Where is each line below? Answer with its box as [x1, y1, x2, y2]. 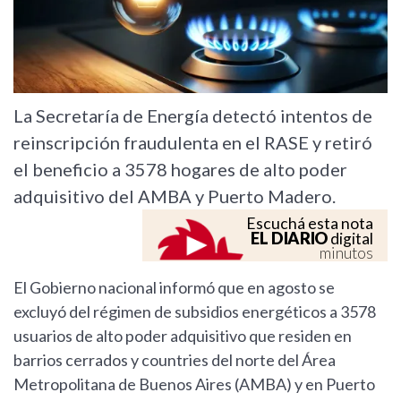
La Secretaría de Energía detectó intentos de [13, 105, 372, 127]
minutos [320, 243, 373, 263]
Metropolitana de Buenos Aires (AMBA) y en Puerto [13, 374, 375, 395]
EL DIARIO [251, 228, 328, 249]
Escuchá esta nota [246, 214, 373, 234]
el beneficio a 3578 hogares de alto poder [13, 158, 347, 181]
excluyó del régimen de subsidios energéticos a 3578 [13, 302, 376, 322]
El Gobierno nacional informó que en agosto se [13, 277, 335, 298]
